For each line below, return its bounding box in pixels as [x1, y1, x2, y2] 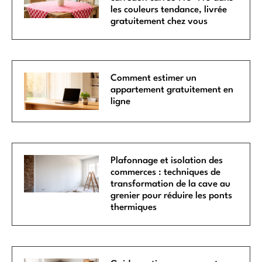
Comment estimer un [111, 73, 197, 83]
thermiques [111, 202, 157, 212]
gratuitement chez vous [111, 16, 208, 26]
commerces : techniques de [111, 167, 221, 177]
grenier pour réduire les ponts [111, 191, 233, 201]
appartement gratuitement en [111, 85, 234, 95]
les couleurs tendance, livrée [111, 5, 227, 15]
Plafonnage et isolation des [111, 156, 223, 166]
